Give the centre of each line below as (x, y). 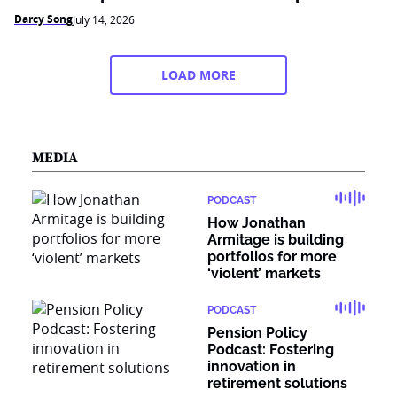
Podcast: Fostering (271, 350)
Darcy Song (43, 19)
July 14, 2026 (104, 19)
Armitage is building (276, 240)
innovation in (252, 366)
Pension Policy (257, 333)
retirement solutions (277, 383)
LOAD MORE (198, 75)
